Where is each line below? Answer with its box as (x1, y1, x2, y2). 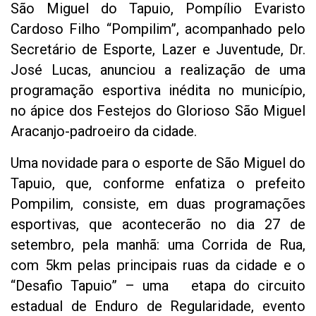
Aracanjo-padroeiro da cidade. (11, 122, 197, 140)
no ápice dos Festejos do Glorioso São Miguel (11, 102, 305, 119)
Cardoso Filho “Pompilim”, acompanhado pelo (11, 20, 305, 37)
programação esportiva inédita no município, (11, 81, 305, 99)
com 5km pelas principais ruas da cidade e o (11, 256, 305, 274)
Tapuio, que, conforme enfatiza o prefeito (11, 174, 305, 192)
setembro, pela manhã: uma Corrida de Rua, (11, 236, 305, 253)
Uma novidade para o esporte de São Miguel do (11, 154, 305, 171)
